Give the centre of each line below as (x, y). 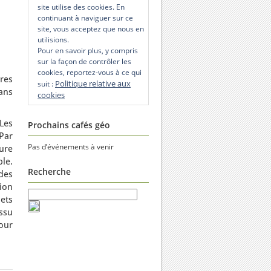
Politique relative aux (93, 83)
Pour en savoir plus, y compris (88, 51)
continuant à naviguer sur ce (85, 18)
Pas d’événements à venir (71, 147)
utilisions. (53, 40)
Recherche (49, 171)
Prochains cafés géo (69, 125)
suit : (46, 84)
